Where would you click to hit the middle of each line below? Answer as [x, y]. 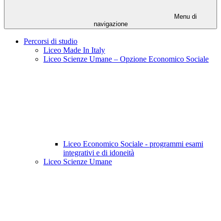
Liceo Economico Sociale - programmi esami [133, 144]
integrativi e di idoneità [99, 153]
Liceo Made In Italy [74, 50]
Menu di [184, 17]
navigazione [110, 24]
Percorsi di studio [51, 41]
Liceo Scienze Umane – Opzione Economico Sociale [126, 59]
